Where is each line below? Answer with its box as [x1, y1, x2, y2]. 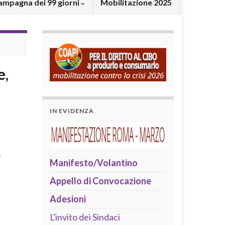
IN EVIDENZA [49, 106, 94, 115]
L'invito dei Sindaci [49, 211, 120, 222]
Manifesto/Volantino [49, 157, 138, 168]
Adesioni [49, 193, 86, 204]
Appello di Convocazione [49, 175, 151, 186]
